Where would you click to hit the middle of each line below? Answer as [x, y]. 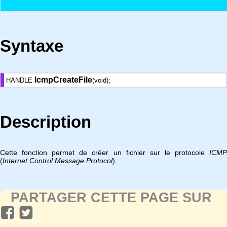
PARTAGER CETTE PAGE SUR [111, 198]
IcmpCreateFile [63, 80]
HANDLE [20, 80]
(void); [101, 80]
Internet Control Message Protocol [58, 161]
